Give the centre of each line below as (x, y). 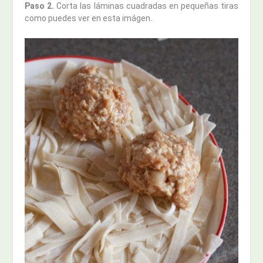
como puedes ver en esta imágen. (89, 18)
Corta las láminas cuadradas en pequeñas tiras (146, 6)
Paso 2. (40, 6)
